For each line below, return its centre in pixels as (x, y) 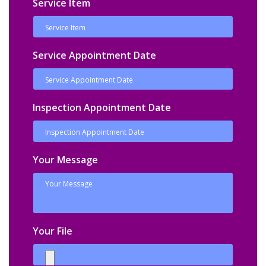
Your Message (65, 159)
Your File (53, 231)
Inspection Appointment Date (102, 107)
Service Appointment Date (94, 55)
